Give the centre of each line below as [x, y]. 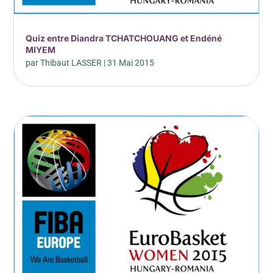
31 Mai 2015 [131, 63]
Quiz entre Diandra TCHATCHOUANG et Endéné [124, 38]
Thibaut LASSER [71, 63]
